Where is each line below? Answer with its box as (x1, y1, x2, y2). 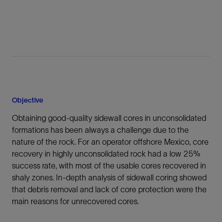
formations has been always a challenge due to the (12, 125, 189, 134)
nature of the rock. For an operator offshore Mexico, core (12, 137, 209, 146)
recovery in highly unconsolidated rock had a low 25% (12, 149, 200, 158)
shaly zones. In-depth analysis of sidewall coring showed (12, 173, 207, 182)
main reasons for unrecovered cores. (12, 197, 139, 206)
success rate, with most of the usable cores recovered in (12, 161, 206, 170)
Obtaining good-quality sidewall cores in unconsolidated (12, 113, 206, 122)
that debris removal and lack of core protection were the (12, 185, 207, 194)
